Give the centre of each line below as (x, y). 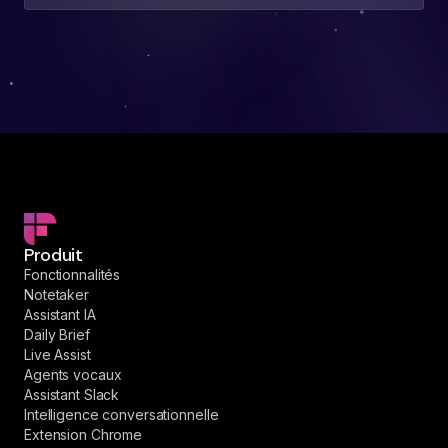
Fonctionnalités (72, 275)
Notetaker (56, 295)
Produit (53, 255)
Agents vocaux (73, 375)
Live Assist (57, 355)
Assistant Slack (72, 395)
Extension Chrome (83, 435)
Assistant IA (60, 315)
